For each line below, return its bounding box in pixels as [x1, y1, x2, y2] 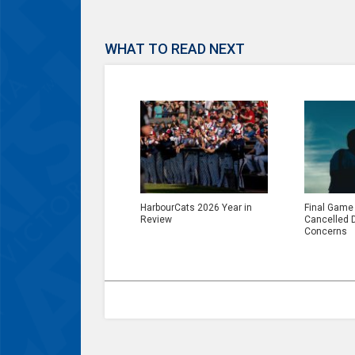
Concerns [304, 225, 348, 237]
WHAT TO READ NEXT [105, 40, 245, 57]
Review [140, 213, 172, 225]
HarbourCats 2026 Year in [140, 201, 252, 213]
